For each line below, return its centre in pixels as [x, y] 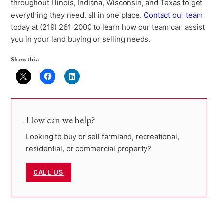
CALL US [48, 172]
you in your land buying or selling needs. [81, 39]
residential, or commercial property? [89, 149]
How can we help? [61, 120]
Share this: [25, 60]
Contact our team [173, 15]
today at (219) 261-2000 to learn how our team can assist [108, 27]
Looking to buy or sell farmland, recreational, [103, 137]
